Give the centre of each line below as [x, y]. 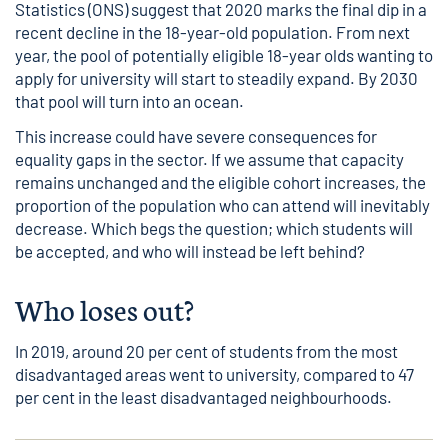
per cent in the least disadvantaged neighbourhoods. [203, 397]
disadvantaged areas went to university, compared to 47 [214, 374]
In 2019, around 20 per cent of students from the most [206, 351]
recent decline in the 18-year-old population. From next [212, 32]
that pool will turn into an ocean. [129, 101]
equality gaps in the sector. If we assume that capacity [209, 159]
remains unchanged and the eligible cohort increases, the [220, 182]
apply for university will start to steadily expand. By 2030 [216, 78]
